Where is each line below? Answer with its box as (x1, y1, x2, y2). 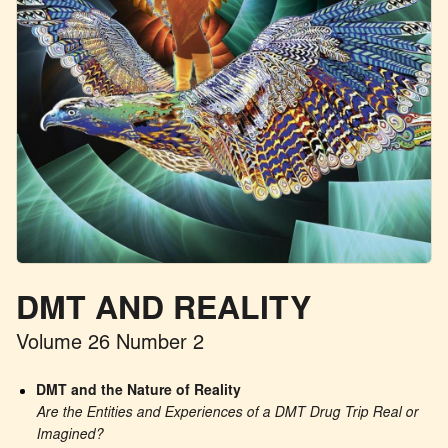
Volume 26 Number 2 (16, 333, 205, 354)
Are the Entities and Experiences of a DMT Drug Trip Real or (36, 407, 419, 422)
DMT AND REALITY (16, 295, 312, 328)
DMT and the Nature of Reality (36, 385, 242, 400)
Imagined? (36, 429, 104, 444)
